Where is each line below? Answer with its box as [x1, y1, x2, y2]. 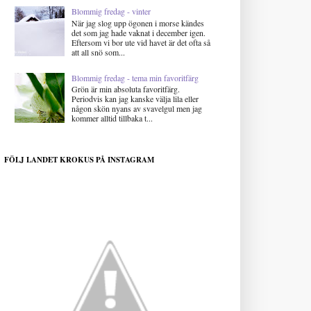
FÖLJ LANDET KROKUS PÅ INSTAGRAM [4, 154, 154, 166]
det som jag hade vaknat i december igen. [71, 26, 205, 38]
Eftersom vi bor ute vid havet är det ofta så [71, 36, 210, 48]
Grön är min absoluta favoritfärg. [71, 83, 180, 95]
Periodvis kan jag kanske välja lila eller [71, 93, 199, 105]
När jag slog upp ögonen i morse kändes [71, 17, 204, 28]
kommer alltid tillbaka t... [71, 112, 153, 124]
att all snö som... [71, 46, 125, 58]
